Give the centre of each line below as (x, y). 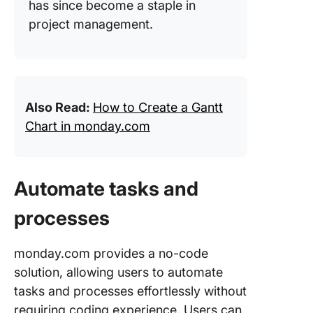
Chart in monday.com (88, 126)
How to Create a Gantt (158, 107)
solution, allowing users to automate (118, 272)
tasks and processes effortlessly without (130, 291)
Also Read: (59, 107)
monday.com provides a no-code (111, 253)
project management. (91, 24)
